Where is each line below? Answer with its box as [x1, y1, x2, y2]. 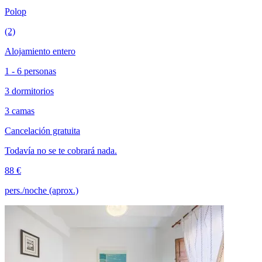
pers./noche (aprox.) [5, 185, 78, 196]
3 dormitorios [5, 86, 54, 96]
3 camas [5, 106, 35, 116]
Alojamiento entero [5, 46, 75, 57]
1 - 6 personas [5, 66, 56, 77]
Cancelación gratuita [5, 126, 80, 136]
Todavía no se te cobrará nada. [5, 146, 117, 156]
